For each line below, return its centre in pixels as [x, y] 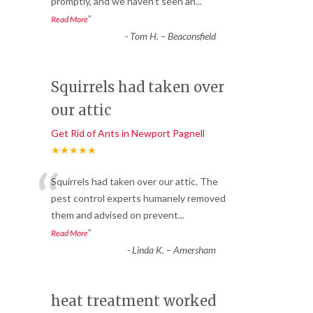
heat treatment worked [133, 301]
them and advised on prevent [115, 215]
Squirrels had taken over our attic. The [134, 182]
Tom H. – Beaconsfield [173, 36]
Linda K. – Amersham [174, 250]
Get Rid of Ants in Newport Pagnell [128, 133]
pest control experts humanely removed [138, 198]
